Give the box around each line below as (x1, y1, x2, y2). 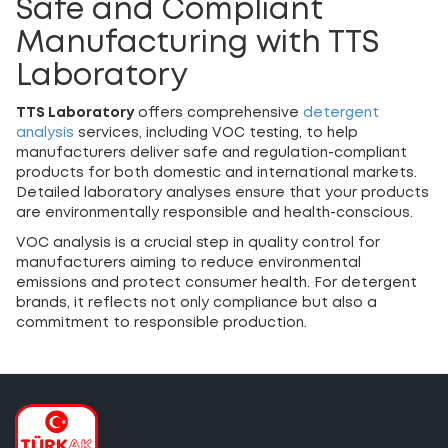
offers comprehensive (134, 107, 303, 120)
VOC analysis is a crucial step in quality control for (16, 237, 380, 250)
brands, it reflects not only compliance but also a (16, 297, 377, 310)
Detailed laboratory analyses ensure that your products (16, 187, 429, 200)
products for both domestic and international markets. (16, 167, 417, 180)
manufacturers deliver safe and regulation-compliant (16, 147, 407, 160)
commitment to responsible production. (16, 317, 307, 330)
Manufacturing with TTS (16, 30, 379, 58)
